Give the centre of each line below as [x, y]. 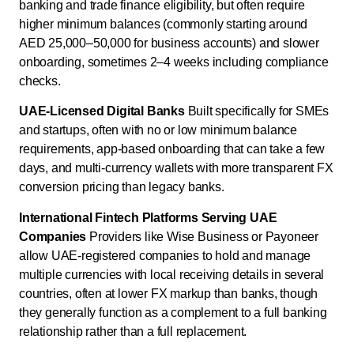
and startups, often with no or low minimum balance [158, 130]
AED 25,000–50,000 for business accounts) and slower [169, 43]
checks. [40, 81]
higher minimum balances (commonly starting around [164, 24]
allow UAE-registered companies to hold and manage [165, 255]
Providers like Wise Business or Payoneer [203, 236]
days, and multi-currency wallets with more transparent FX [176, 168]
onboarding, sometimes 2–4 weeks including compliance [174, 62]
